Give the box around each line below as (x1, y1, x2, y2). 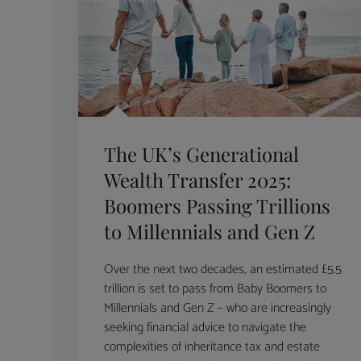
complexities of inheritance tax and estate (104, 335, 321, 358)
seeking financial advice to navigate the (104, 316, 307, 338)
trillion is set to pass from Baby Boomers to (104, 277, 327, 300)
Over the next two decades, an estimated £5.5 (104, 258, 342, 280)
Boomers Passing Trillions (104, 192, 331, 218)
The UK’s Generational (104, 140, 300, 167)
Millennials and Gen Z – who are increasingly (104, 297, 332, 319)
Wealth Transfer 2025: (104, 166, 292, 193)
